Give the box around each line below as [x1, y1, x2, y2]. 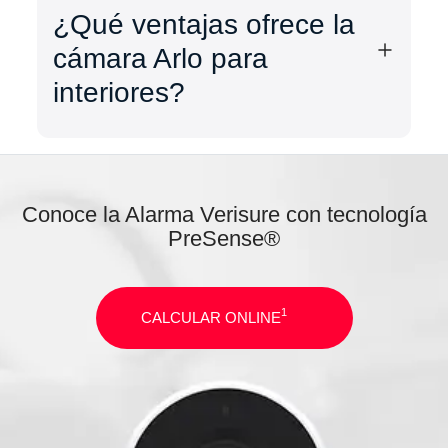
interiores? [53, 76, 186, 108]
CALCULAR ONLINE [140, 309, 281, 327]
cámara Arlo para [53, 42, 269, 74]
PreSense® [168, 225, 280, 251]
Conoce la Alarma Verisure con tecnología [21, 201, 427, 227]
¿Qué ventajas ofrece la [53, 8, 356, 40]
